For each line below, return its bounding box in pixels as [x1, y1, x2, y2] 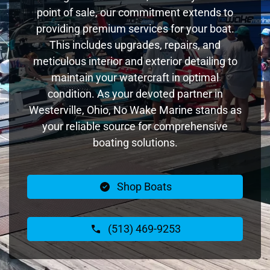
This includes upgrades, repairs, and [49, 38, 221, 51]
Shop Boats [116, 180, 172, 193]
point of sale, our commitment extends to [37, 5, 233, 19]
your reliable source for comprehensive [42, 119, 228, 133]
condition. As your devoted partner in [47, 87, 223, 100]
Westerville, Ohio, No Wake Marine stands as [28, 103, 242, 116]
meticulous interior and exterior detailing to [33, 54, 237, 67]
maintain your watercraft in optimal [51, 71, 219, 84]
